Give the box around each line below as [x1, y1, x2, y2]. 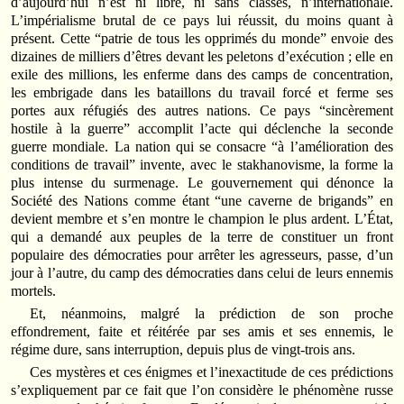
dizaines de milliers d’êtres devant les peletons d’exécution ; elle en [11, 48, 393, 64]
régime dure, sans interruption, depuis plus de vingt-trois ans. [11, 341, 356, 357]
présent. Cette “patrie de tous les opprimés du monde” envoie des [11, 30, 393, 46]
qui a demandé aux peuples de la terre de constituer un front [11, 228, 393, 244]
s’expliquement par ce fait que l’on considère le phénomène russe [11, 382, 393, 399]
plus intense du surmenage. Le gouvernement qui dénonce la [11, 174, 393, 190]
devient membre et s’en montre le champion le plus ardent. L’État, [11, 210, 393, 226]
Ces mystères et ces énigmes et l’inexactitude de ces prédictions [30, 364, 393, 381]
